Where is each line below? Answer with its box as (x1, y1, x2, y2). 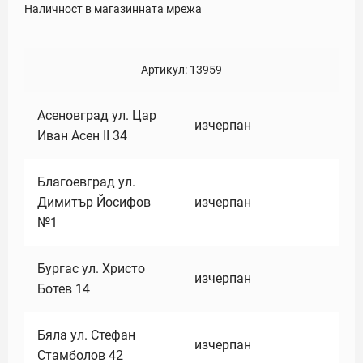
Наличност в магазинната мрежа (24, 2, 202, 15)
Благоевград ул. (37, 174, 135, 190)
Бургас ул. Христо (37, 261, 145, 276)
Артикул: (141, 63, 190, 76)
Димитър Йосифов (37, 194, 151, 210)
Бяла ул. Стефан (37, 327, 135, 343)
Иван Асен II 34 (37, 128, 127, 143)
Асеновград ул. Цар (37, 108, 156, 123)
